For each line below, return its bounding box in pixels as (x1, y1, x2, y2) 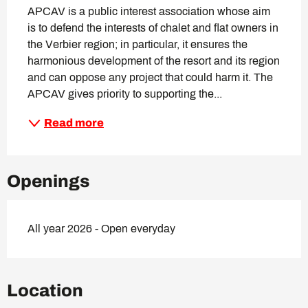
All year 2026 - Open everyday (27, 223, 175, 235)
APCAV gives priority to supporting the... (27, 88, 222, 100)
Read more (44, 117, 104, 129)
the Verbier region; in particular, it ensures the (27, 38, 247, 51)
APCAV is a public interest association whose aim (27, 5, 270, 18)
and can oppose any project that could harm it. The (27, 71, 273, 84)
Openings (7, 172, 89, 191)
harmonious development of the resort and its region (27, 55, 280, 67)
